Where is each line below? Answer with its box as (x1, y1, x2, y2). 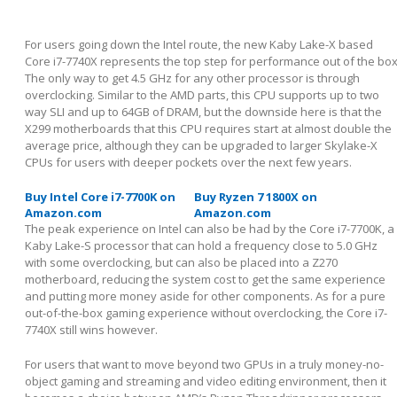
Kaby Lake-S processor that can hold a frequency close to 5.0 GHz (25, 237, 378, 253)
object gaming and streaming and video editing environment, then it (25, 372, 386, 389)
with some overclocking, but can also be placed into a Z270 (25, 253, 338, 270)
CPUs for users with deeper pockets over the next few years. (25, 153, 352, 170)
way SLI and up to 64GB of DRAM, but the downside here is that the (25, 103, 382, 120)
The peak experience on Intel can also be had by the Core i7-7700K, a (25, 220, 394, 237)
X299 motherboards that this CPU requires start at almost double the (25, 120, 392, 136)
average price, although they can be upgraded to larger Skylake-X (25, 136, 378, 153)
